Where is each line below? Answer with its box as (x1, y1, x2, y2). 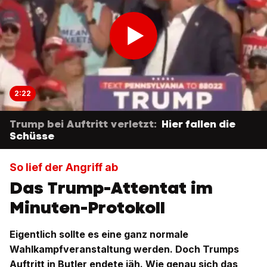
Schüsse (10, 129, 54, 142)
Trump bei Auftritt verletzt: (10, 117, 157, 131)
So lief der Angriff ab (10, 161, 118, 173)
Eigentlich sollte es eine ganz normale (10, 228, 188, 240)
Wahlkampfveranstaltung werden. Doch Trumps (10, 243, 239, 255)
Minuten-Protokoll (10, 196, 165, 219)
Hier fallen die (162, 117, 235, 131)
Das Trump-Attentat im (10, 176, 213, 199)
